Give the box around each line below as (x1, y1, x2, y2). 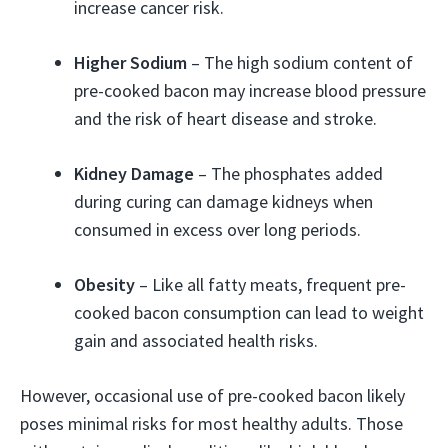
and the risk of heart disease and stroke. (74, 106, 377, 130)
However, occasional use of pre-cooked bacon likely (20, 383, 405, 407)
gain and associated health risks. (74, 328, 318, 352)
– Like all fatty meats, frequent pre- (135, 272, 406, 296)
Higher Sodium (74, 50, 187, 74)
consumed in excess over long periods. (74, 217, 361, 241)
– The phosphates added (194, 161, 383, 185)
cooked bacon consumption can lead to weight (74, 300, 424, 324)
